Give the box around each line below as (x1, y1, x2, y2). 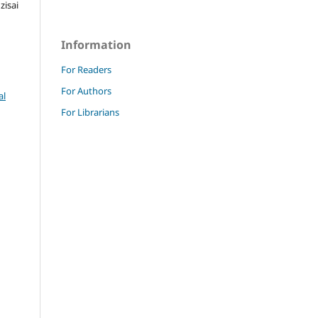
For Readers (61, 63, 111, 77)
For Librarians (61, 106, 119, 119)
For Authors (61, 84, 111, 98)
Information (61, 37, 131, 53)
